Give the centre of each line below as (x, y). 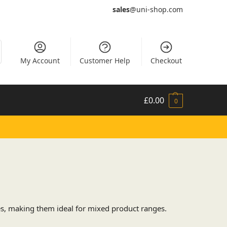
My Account (40, 60)
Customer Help (105, 60)
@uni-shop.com (156, 9)
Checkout (166, 60)
